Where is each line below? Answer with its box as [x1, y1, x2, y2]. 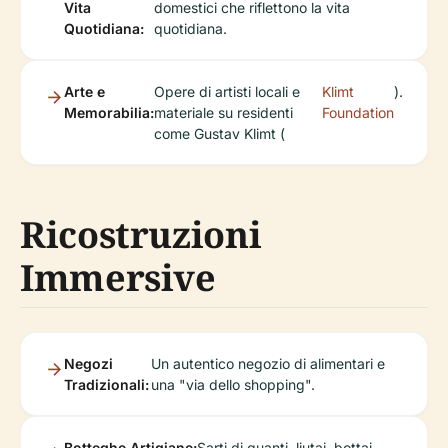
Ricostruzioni [20, 210, 262, 260]
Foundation [322, 104, 394, 122]
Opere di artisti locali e [154, 83, 300, 101]
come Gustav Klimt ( [154, 125, 285, 143]
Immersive [20, 253, 216, 303]
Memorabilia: [64, 104, 154, 122]
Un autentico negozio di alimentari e [150, 355, 385, 373]
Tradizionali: [64, 376, 149, 394]
